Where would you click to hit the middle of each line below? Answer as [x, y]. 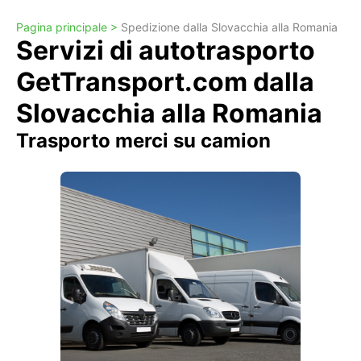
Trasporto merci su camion [143, 141]
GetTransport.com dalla [165, 82]
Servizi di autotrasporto [166, 50]
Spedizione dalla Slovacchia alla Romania [229, 27]
